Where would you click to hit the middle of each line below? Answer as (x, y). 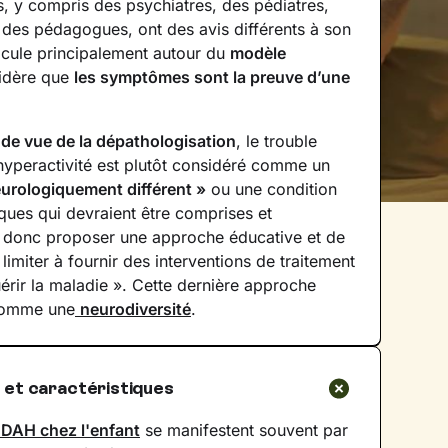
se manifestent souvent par (244, 430)
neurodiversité (135, 309)
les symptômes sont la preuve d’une (212, 77)
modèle (258, 53)
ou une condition (271, 189)
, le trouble (276, 141)
